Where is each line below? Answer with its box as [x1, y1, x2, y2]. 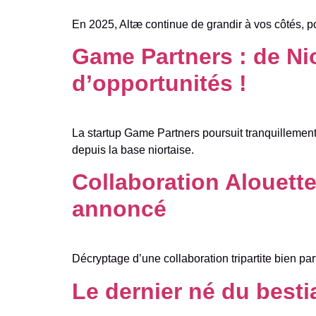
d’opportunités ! [72, 70, 247, 96]
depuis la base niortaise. [72, 143, 194, 156]
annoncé [72, 196, 166, 222]
